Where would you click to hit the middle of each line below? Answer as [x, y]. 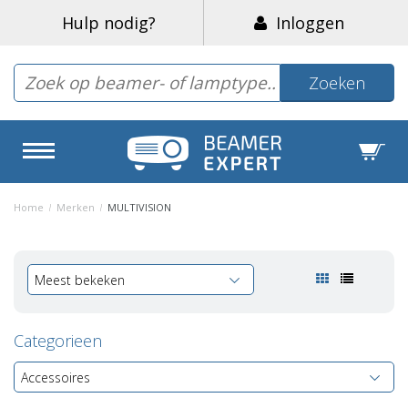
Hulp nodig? [108, 23]
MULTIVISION [138, 207]
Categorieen [58, 340]
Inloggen [306, 23]
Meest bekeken [80, 280]
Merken [76, 207]
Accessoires [56, 377]
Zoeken [337, 83]
